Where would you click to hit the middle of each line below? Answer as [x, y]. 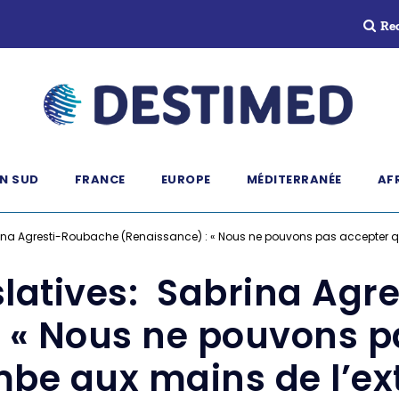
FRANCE [100, 179]
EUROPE [186, 179]
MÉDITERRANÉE [294, 179]
